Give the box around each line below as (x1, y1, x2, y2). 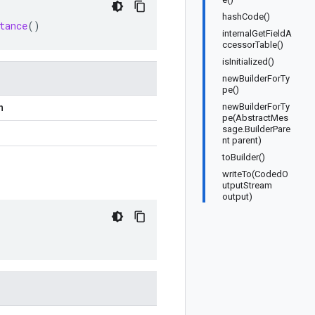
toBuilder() (222, 152, 265, 162)
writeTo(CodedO (222, 169, 288, 179)
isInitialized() (222, 56, 274, 67)
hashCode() (222, 11, 270, 22)
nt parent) (222, 135, 262, 146)
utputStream (222, 180, 272, 191)
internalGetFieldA (222, 28, 292, 39)
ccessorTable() (222, 39, 283, 50)
